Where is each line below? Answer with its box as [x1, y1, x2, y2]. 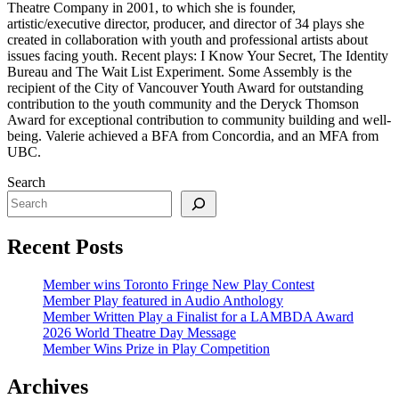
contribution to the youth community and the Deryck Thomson [7, 95, 359, 111]
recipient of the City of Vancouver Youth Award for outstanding [7, 79, 363, 95]
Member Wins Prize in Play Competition [43, 340, 270, 356]
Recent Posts [7, 234, 123, 258]
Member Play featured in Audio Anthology [43, 292, 283, 308]
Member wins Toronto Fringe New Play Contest [43, 276, 314, 292]
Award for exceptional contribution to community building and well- [7, 111, 391, 127]
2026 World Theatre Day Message [43, 324, 236, 340]
